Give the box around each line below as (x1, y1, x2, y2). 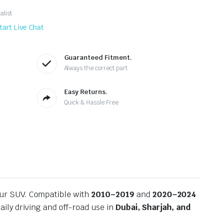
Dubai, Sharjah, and (115, 202, 191, 213)
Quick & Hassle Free (64, 99, 118, 107)
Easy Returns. (64, 88, 108, 97)
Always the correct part (64, 64, 127, 73)
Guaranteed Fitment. (64, 53, 132, 62)
